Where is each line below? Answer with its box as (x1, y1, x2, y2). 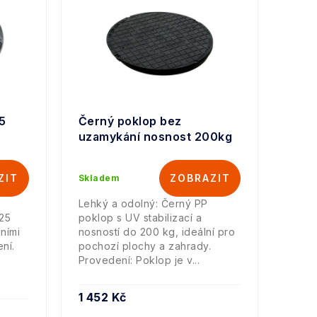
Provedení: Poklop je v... (78, 254, 200, 267)
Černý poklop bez (78, 114, 182, 129)
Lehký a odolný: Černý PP (78, 197, 208, 210)
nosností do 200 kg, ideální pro (78, 226, 235, 238)
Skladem (78, 173, 120, 184)
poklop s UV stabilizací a (78, 212, 202, 224)
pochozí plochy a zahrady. (78, 240, 211, 253)
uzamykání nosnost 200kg (78, 129, 232, 144)
